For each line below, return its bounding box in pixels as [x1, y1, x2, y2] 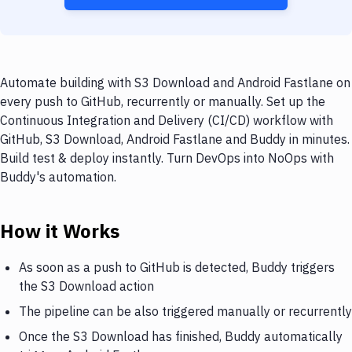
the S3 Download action [19, 277, 154, 294]
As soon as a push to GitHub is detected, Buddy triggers [19, 258, 335, 275]
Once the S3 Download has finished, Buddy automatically [19, 328, 343, 344]
